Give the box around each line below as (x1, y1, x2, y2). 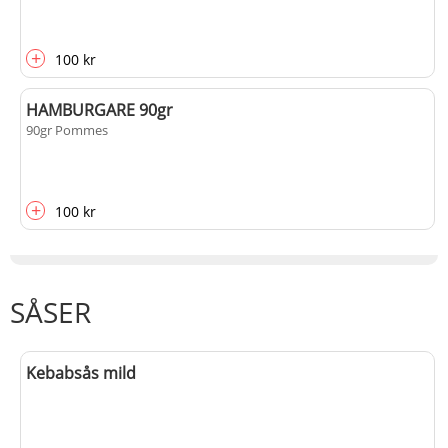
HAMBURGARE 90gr (26, 99, 173, 121)
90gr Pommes (26, 121, 108, 139)
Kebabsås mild (26, 362, 136, 384)
